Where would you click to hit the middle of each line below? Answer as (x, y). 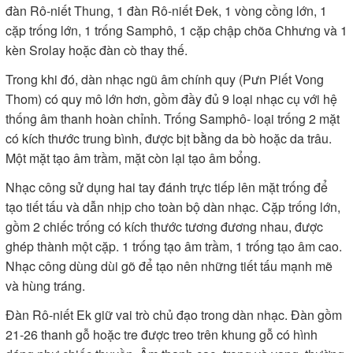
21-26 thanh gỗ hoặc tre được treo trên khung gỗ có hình (162, 334)
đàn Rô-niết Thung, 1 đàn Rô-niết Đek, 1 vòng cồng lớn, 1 (166, 11)
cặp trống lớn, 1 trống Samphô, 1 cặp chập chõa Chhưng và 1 (176, 30)
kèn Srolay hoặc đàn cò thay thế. (97, 50)
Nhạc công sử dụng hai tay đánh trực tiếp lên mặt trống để (167, 187)
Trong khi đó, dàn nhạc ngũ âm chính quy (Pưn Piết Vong (165, 79)
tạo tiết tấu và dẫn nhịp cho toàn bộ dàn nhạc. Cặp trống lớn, (173, 207)
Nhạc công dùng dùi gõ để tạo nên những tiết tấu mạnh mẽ (169, 266)
